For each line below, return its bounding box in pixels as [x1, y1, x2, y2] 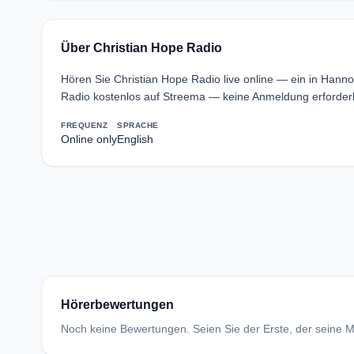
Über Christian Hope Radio [61, 41, 222, 55]
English [117, 133, 153, 145]
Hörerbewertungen [61, 298, 174, 311]
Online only [61, 133, 117, 145]
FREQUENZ [61, 121, 107, 130]
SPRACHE [117, 121, 159, 130]
